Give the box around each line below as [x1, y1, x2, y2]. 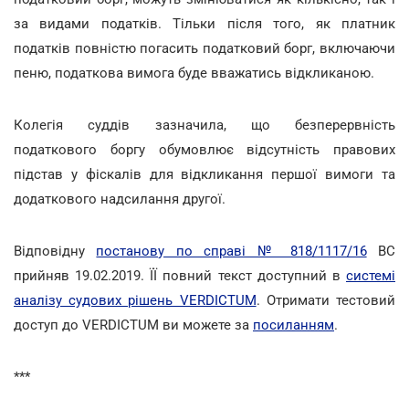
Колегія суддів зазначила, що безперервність [14, 116, 395, 133]
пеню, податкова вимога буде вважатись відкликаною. [14, 64, 374, 81]
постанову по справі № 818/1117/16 [96, 242, 367, 259]
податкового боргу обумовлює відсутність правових [14, 141, 395, 158]
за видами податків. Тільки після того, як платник [14, 15, 395, 32]
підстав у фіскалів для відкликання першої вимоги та [14, 165, 395, 183]
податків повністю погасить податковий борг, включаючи [14, 39, 395, 57]
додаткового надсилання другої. [14, 190, 225, 207]
